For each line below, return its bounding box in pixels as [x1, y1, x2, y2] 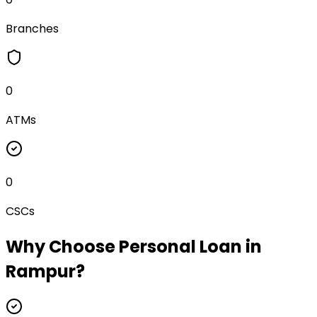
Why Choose [6, 234, 119, 258]
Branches [6, 20, 59, 37]
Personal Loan [119, 234, 242, 258]
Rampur [6, 259, 76, 283]
